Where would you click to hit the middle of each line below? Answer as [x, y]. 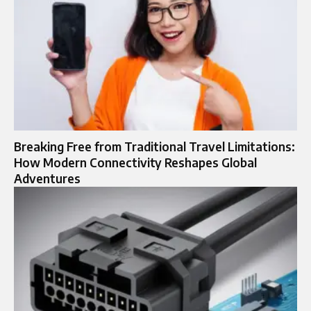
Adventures [47, 178]
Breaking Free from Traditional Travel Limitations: [154, 146]
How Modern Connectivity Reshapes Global [135, 162]
